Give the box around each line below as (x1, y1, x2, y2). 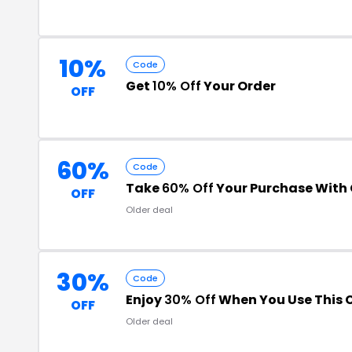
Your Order (201, 76, 276, 95)
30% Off (164, 290, 216, 309)
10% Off (152, 76, 201, 95)
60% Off (162, 178, 214, 197)
